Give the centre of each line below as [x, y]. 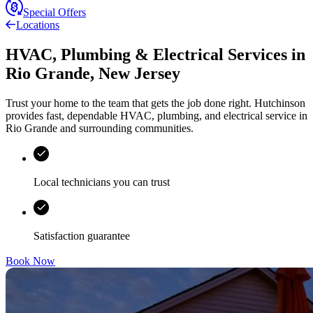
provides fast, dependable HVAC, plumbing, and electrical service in [156, 116]
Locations [38, 25]
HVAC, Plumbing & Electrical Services [146, 55]
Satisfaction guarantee [82, 236]
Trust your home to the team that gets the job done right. [130, 103]
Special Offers [54, 13]
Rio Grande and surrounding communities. [100, 129]
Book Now [30, 261]
